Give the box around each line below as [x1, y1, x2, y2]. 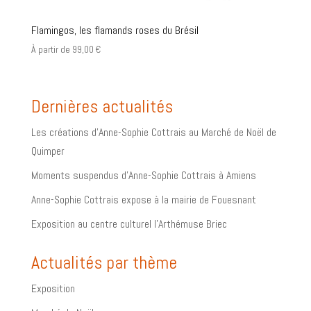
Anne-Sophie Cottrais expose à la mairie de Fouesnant [31, 192, 256, 207]
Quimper [31, 143, 65, 158]
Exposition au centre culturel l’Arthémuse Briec [31, 216, 227, 231]
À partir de [31, 43, 72, 56]
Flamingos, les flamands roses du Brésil [31, 23, 199, 38]
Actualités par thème [31, 251, 177, 274]
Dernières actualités [31, 94, 173, 118]
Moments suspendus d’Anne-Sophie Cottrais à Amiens [31, 167, 256, 183]
